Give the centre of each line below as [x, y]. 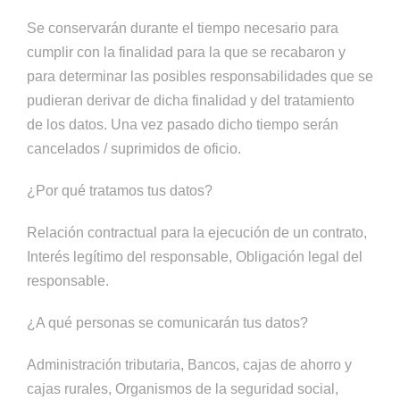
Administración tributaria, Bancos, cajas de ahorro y [189, 365]
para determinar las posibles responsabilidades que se [200, 76]
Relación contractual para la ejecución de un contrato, [197, 233]
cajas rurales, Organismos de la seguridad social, [183, 389]
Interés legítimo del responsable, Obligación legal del [195, 257]
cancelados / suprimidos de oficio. [134, 149]
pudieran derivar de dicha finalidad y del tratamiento [191, 100]
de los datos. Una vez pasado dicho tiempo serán [183, 125]
